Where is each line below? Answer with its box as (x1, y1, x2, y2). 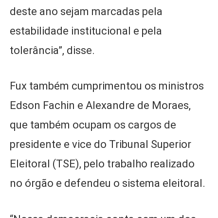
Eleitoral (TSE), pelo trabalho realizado (10, 158, 195, 170)
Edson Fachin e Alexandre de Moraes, (10, 99, 191, 112)
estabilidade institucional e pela (10, 24, 162, 37)
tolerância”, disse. (10, 44, 97, 56)
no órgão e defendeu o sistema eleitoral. (10, 177, 208, 190)
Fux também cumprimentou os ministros (10, 80, 204, 92)
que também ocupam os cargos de (10, 119, 176, 131)
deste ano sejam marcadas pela (10, 5, 163, 18)
